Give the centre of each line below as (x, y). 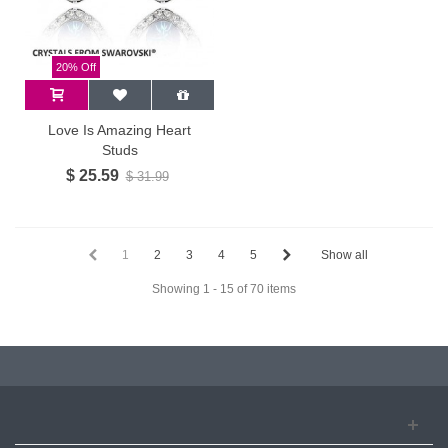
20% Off (76, 67)
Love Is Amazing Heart (119, 130)
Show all (344, 255)
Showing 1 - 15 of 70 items (224, 289)
